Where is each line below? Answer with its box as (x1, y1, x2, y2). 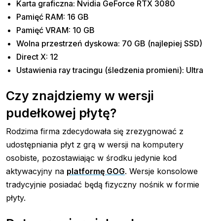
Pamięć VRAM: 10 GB (16, 25, 95, 36)
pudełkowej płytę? (6, 106, 116, 121)
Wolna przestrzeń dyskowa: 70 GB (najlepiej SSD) (16, 38, 203, 49)
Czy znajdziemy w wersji (6, 88, 154, 104)
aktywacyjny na (6, 166, 67, 177)
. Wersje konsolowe (125, 166, 198, 177)
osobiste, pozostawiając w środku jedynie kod (6, 153, 177, 163)
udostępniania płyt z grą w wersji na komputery (6, 140, 184, 150)
